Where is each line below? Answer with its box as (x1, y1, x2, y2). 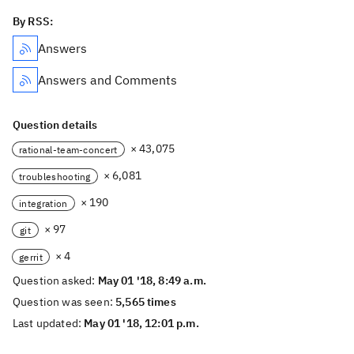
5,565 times (115, 295, 176, 309)
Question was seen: (13, 295, 116, 309)
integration (19, 197, 68, 209)
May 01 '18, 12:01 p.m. (84, 316, 199, 330)
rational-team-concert (19, 143, 118, 156)
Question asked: (13, 273, 98, 288)
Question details (13, 118, 98, 132)
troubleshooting (19, 170, 91, 183)
